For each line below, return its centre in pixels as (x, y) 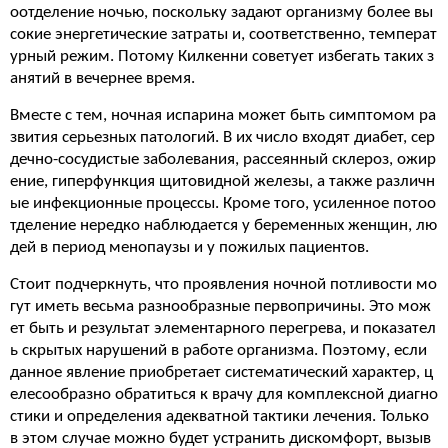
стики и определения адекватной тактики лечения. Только (219, 416)
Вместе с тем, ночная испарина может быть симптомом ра (223, 115)
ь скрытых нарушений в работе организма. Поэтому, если (218, 350)
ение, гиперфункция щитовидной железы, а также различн (222, 181)
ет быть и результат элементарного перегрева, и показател (223, 328)
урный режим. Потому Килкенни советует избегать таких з (222, 56)
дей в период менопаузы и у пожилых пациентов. (189, 247)
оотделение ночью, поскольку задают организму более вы (221, 12)
